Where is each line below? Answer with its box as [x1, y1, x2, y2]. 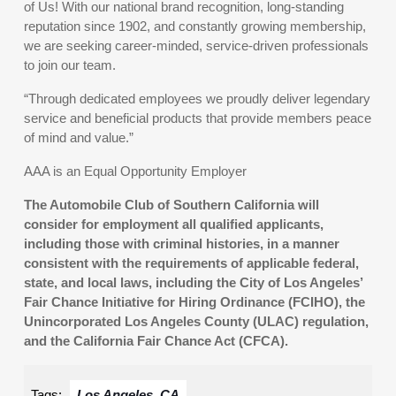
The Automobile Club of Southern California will [24, 197, 319, 212]
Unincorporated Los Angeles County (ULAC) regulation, [24, 314, 369, 329]
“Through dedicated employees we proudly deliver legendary [24, 91, 370, 106]
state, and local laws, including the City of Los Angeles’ [24, 275, 362, 290]
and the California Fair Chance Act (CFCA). [24, 333, 292, 348]
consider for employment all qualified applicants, [24, 217, 324, 232]
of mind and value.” [24, 130, 133, 145]
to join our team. [24, 57, 116, 72]
